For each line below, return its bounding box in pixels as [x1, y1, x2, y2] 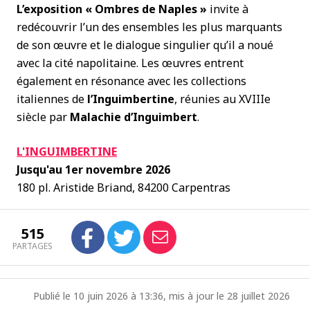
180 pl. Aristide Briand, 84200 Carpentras [17, 180, 230, 195]
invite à [207, 1, 248, 17]
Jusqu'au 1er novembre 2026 [17, 162, 170, 177]
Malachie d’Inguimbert [70, 109, 197, 125]
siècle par [17, 109, 70, 125]
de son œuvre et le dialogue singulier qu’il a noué [17, 37, 273, 53]
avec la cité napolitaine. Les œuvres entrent [17, 55, 244, 71]
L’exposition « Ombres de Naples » [17, 1, 207, 17]
